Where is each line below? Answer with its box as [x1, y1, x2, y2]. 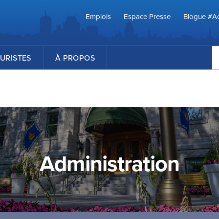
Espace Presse [124, 11, 171, 22]
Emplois [86, 11, 111, 22]
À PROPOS [55, 52, 95, 63]
